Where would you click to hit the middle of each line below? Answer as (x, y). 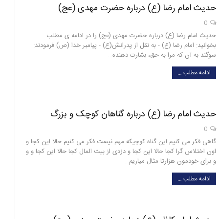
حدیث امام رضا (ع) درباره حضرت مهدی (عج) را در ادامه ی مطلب (131, 35)
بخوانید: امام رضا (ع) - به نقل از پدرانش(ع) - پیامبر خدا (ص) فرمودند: (125, 45)
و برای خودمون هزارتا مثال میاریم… (170, 161)
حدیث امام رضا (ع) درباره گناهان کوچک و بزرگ (133, 114)
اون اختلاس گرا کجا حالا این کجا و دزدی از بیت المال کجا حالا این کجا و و (121, 151)
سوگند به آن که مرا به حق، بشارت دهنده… (162, 55)
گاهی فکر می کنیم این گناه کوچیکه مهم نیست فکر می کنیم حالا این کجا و (121, 142)
